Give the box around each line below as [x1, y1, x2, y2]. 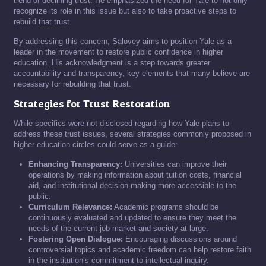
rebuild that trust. [14, 17, 72, 26]
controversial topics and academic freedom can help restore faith [28, 245, 251, 254]
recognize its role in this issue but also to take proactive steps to [14, 7, 236, 15]
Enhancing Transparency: [28, 160, 122, 169]
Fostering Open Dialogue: [28, 235, 123, 243]
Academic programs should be [112, 202, 218, 211]
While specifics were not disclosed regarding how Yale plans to [14, 119, 229, 128]
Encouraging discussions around [123, 235, 237, 243]
